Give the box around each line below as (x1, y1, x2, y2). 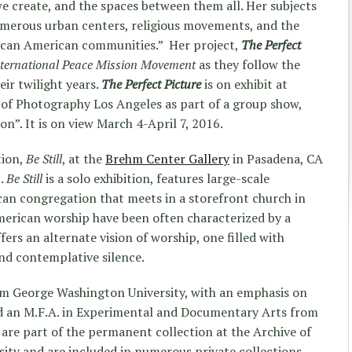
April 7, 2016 (148, 114, 220, 132)
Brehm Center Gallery (105, 149, 229, 167)
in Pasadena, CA (229, 149, 323, 167)
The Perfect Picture (101, 75, 201, 93)
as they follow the (199, 55, 300, 73)
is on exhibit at (201, 75, 288, 93)
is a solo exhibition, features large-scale (42, 169, 269, 187)
